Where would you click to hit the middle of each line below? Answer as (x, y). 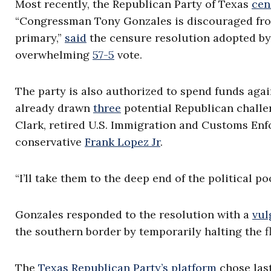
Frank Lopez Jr (122, 142)
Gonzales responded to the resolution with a (134, 215)
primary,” (40, 38)
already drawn (54, 108)
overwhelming (54, 55)
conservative (50, 142)
